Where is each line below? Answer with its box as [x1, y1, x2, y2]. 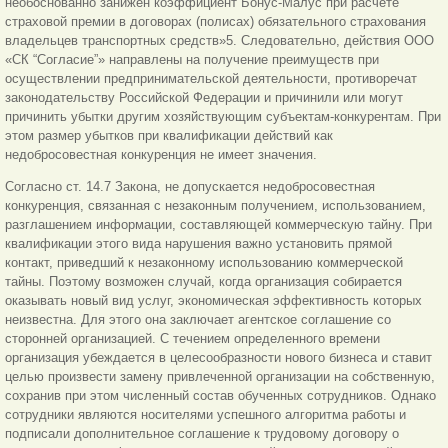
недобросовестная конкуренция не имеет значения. [5, 147, 317, 163]
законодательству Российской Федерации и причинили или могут [5, 90, 403, 106]
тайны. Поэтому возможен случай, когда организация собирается [5, 274, 402, 290]
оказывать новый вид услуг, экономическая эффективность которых [5, 293, 422, 309]
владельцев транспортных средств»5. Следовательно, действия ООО [5, 33, 434, 49]
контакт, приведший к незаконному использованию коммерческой [5, 255, 403, 271]
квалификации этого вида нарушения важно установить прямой [5, 236, 392, 252]
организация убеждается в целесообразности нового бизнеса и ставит [5, 350, 432, 366]
